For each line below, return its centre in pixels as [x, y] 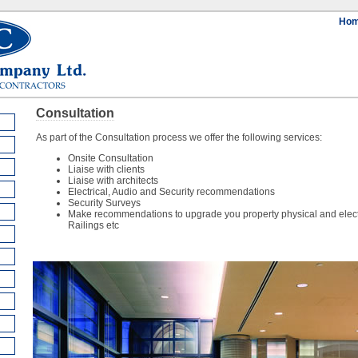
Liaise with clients [106, 169]
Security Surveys [104, 203]
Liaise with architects [113, 181]
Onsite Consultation [110, 158]
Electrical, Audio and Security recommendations [171, 192]
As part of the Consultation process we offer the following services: [179, 137]
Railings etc [93, 225]
